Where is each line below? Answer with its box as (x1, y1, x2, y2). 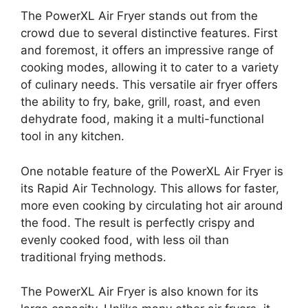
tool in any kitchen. (21, 129, 124, 143)
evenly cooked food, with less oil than (21, 232, 229, 247)
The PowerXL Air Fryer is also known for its (21, 285, 258, 298)
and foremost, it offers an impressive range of (21, 43, 274, 57)
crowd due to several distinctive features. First (21, 26, 278, 40)
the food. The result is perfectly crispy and (21, 215, 255, 230)
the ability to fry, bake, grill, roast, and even (21, 95, 261, 109)
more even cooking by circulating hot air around (21, 198, 283, 212)
